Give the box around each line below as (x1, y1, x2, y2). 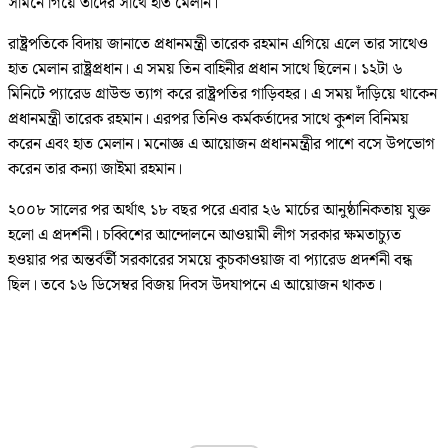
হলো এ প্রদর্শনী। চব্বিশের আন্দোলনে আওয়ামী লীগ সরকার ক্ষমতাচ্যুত (8, 223, 401, 249)
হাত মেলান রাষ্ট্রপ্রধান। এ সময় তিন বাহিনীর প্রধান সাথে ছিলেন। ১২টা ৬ (8, 57, 403, 83)
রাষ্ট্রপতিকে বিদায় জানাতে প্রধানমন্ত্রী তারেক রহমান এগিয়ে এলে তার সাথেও (8, 32, 428, 58)
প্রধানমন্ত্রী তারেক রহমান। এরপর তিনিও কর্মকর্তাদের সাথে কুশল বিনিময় (8, 107, 409, 133)
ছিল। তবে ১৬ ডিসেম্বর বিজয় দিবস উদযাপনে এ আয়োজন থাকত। (8, 273, 382, 299)
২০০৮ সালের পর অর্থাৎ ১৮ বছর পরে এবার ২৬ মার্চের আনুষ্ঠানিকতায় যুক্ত (8, 198, 430, 224)
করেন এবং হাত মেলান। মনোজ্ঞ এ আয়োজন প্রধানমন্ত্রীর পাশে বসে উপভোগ (8, 132, 435, 158)
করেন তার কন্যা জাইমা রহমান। (8, 157, 182, 183)
